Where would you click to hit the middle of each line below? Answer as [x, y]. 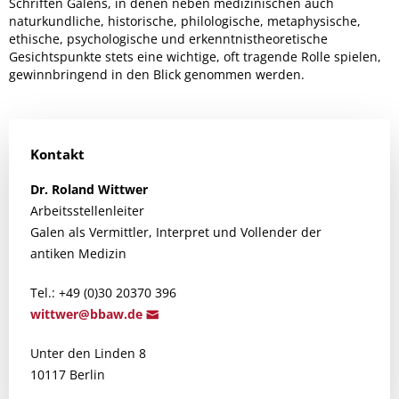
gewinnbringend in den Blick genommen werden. [157, 74]
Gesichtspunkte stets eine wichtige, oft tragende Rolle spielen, [195, 57]
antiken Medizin [78, 253]
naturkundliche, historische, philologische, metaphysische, [185, 21]
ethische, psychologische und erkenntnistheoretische [168, 39]
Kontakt [57, 154]
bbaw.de [118, 314]
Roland [73, 189]
